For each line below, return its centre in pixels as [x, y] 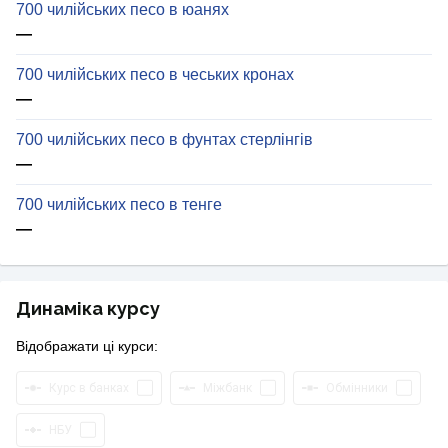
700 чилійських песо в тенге [119, 205]
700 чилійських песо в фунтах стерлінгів [164, 140]
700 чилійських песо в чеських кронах [155, 75]
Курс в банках [89, 388]
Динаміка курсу [88, 309]
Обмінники [357, 388]
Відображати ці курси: [87, 346]
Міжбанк [227, 388]
